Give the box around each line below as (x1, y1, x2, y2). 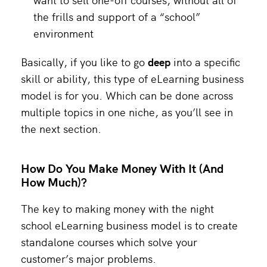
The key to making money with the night (21, 200, 214, 216)
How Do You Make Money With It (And (21, 159, 223, 176)
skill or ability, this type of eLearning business (21, 70, 244, 86)
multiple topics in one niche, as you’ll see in (21, 104, 233, 119)
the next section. (21, 120, 101, 136)
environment (33, 25, 94, 41)
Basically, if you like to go (21, 54, 148, 69)
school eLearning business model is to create (21, 217, 238, 232)
